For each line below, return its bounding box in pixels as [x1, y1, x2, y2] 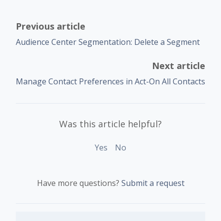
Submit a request [121, 177, 184, 188]
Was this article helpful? [59, 117, 162, 130]
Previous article [16, 20, 85, 32]
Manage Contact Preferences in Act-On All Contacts [16, 75, 205, 87]
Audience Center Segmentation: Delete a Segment [16, 36, 200, 47]
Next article [152, 59, 205, 72]
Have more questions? [37, 177, 121, 188]
